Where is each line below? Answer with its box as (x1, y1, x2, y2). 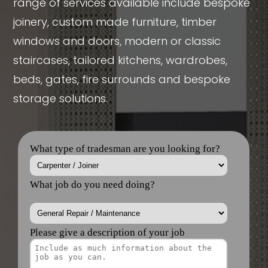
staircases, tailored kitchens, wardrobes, (13, 53, 228, 68)
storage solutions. (13, 91, 108, 106)
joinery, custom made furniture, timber (13, 14, 217, 29)
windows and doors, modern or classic (13, 33, 221, 48)
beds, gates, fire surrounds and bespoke (13, 72, 231, 87)
